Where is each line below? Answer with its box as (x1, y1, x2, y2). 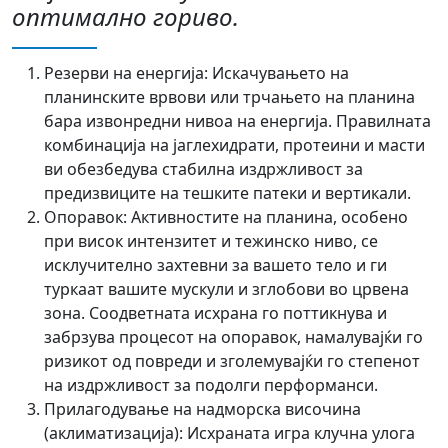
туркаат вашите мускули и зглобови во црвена (44, 278, 409, 300)
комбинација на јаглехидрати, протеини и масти (44, 134, 425, 156)
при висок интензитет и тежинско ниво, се (44, 230, 378, 252)
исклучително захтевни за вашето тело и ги (44, 254, 387, 276)
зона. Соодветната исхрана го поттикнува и (44, 302, 387, 324)
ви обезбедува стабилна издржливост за (44, 158, 363, 180)
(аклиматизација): (44, 422, 183, 444)
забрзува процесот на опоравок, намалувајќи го (44, 326, 423, 348)
